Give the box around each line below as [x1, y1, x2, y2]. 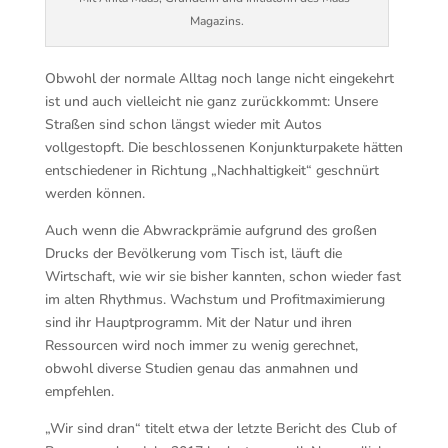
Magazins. [189, 13, 244, 29]
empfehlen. [44, 382, 114, 401]
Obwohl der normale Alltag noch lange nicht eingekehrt [44, 69, 394, 88]
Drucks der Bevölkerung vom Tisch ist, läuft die [44, 244, 342, 263]
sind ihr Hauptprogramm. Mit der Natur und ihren [44, 313, 352, 332]
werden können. [44, 184, 145, 203]
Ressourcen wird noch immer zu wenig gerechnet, [44, 336, 358, 355]
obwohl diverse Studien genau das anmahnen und [44, 359, 358, 378]
